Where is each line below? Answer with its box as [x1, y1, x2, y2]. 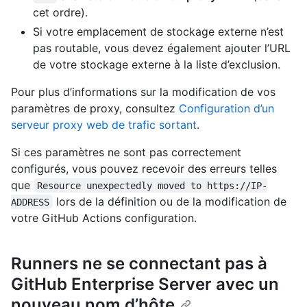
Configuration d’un [179, 101, 274, 115]
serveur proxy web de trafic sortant [11, 117, 197, 132]
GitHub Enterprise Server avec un [11, 273, 279, 294]
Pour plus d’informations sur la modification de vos [11, 84, 275, 99]
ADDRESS [11, 196, 49, 208]
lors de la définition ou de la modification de [53, 194, 291, 208]
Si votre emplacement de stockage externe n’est [33, 24, 284, 38]
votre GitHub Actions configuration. [11, 210, 197, 225]
